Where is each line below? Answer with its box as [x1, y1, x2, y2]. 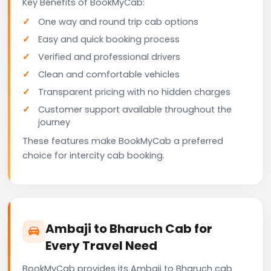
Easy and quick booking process [38, 33, 180, 45]
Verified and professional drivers [38, 50, 180, 63]
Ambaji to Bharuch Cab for [45, 220, 212, 237]
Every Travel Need [45, 237, 157, 254]
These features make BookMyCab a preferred [22, 134, 223, 147]
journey [38, 116, 70, 128]
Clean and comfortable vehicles [38, 68, 180, 80]
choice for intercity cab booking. [22, 149, 165, 162]
